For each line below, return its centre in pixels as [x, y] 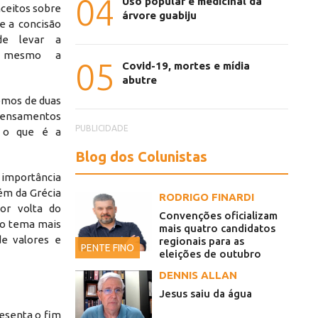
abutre [139, 80]
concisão [40, 23]
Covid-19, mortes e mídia [186, 66]
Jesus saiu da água [205, 294]
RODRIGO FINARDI [207, 197]
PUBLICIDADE [102, 128]
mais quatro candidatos [217, 229]
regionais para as [202, 241]
